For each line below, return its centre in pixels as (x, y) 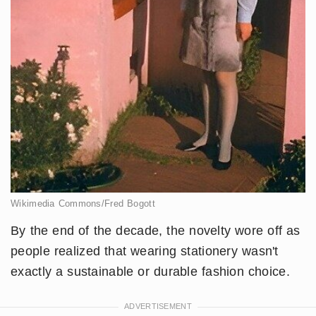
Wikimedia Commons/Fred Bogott (83, 204)
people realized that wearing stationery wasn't (145, 251)
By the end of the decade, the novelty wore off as (156, 231)
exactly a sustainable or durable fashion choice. (150, 272)
